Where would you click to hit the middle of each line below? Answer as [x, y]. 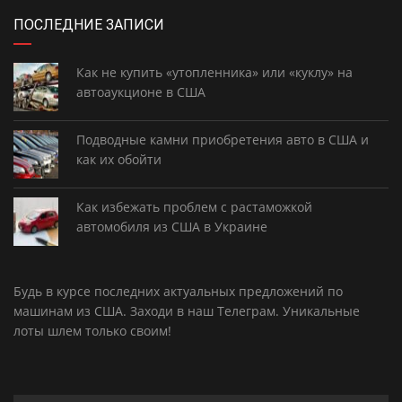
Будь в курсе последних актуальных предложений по [178, 291]
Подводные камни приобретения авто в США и [223, 140]
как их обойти [119, 159]
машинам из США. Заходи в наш [115, 311]
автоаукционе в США [141, 92]
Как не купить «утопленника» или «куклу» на [214, 72]
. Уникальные [318, 311]
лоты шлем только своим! [92, 331]
